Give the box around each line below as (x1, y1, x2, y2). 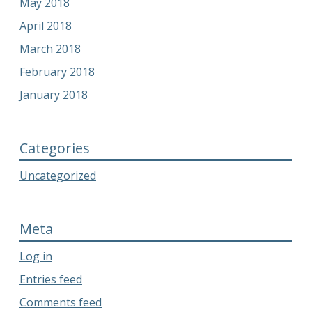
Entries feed (19, 271, 82, 287)
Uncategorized (19, 167, 96, 183)
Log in (19, 248, 52, 264)
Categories (19, 138, 90, 157)
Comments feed (19, 294, 102, 310)
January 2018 (19, 86, 88, 102)
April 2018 (19, 17, 72, 33)
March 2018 (19, 40, 81, 56)
